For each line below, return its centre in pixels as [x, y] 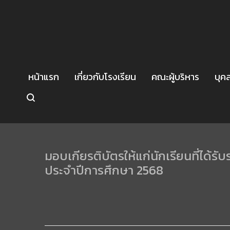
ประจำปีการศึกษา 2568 [104, 170]
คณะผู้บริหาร [175, 77]
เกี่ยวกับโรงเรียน [105, 77]
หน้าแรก [44, 77]
